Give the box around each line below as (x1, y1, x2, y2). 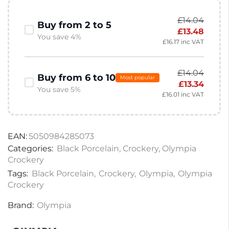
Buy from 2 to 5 (37, 19, 112, 31)
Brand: (8, 200, 34, 210)
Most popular (120, 74, 155, 81)
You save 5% (37, 84, 81, 94)
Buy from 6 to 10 (37, 72, 116, 83)
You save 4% (37, 32, 82, 41)
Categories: (8, 144, 53, 154)
